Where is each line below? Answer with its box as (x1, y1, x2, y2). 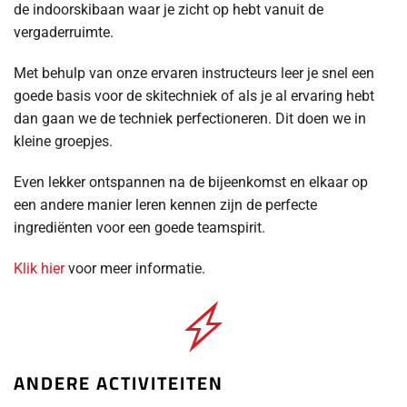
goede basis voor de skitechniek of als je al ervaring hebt (14, 86, 374, 104)
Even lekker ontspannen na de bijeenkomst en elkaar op (14, 173, 368, 191)
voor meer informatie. (65, 259, 205, 277)
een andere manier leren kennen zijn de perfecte (14, 195, 317, 213)
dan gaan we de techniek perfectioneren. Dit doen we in (14, 109, 366, 127)
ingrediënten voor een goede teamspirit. (14, 218, 265, 236)
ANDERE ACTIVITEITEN (14, 365, 223, 400)
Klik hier (14, 259, 65, 277)
